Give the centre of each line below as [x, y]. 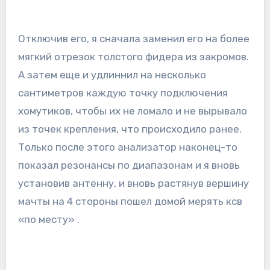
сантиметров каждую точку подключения [123, 93]
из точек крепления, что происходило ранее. [130, 129]
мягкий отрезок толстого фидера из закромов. [133, 57]
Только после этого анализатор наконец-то [127, 147]
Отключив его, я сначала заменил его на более [133, 39]
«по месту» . [49, 220]
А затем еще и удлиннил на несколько [112, 75]
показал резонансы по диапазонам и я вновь [129, 165]
